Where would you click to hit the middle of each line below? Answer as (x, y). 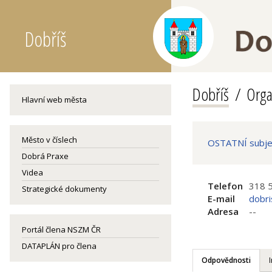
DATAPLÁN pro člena (59, 246)
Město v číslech (49, 140)
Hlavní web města (54, 100)
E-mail (221, 199)
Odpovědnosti (226, 260)
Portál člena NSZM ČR (61, 229)
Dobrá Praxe (45, 156)
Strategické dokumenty (64, 189)
